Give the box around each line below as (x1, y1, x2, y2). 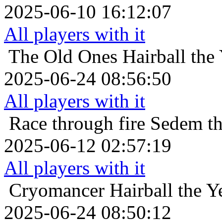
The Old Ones (8, 46, 117, 67)
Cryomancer (9, 179, 105, 201)
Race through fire (9, 112, 145, 134)
